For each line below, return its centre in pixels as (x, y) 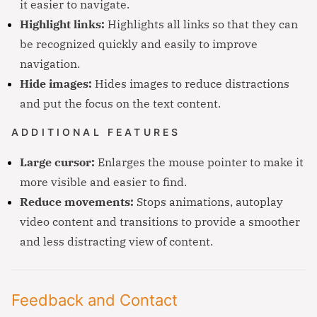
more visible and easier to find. (103, 181)
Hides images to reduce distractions (191, 83)
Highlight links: (62, 24)
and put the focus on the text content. (120, 103)
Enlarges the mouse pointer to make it (199, 162)
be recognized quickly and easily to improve (139, 44)
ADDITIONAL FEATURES (96, 132)
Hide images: (56, 83)
